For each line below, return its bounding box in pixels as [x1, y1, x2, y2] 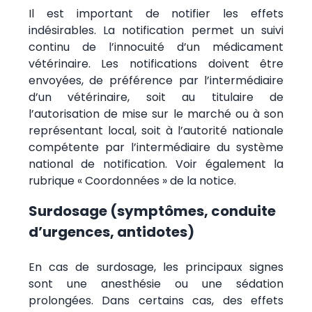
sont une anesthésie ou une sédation [28, 275, 284, 292]
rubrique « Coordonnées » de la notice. [28, 172, 236, 189]
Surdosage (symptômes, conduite [28, 201, 276, 221]
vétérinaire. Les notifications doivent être [28, 55, 284, 72]
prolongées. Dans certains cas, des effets [28, 292, 284, 309]
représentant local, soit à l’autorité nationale [28, 122, 284, 139]
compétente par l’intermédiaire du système [28, 139, 284, 155]
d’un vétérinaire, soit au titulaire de [28, 88, 284, 105]
